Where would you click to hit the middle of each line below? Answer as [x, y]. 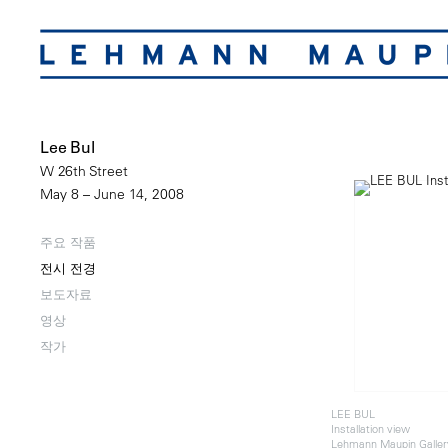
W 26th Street [84, 171]
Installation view [370, 428]
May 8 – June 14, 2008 [112, 194]
